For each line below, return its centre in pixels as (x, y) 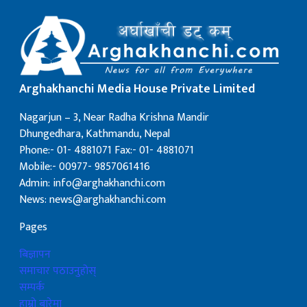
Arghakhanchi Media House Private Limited (137, 89)
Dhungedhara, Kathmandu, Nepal (95, 134)
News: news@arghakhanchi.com (93, 200)
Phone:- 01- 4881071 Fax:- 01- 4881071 (107, 151)
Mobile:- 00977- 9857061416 (85, 167)
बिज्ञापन (35, 255)
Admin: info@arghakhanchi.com (92, 184)
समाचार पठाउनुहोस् (58, 271)
